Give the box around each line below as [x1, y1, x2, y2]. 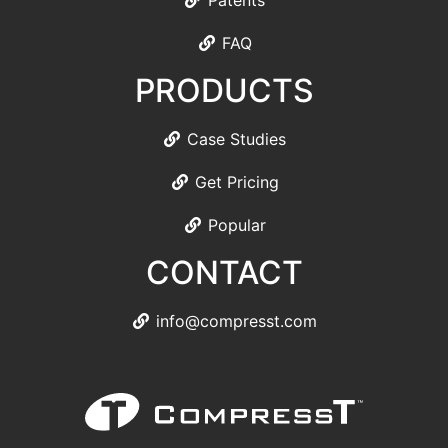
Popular [207, 215, 266, 236]
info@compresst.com [156, 311, 317, 332]
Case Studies [187, 129, 286, 150]
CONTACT [145, 253, 303, 293]
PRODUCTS [134, 71, 314, 111]
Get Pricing [194, 172, 279, 193]
